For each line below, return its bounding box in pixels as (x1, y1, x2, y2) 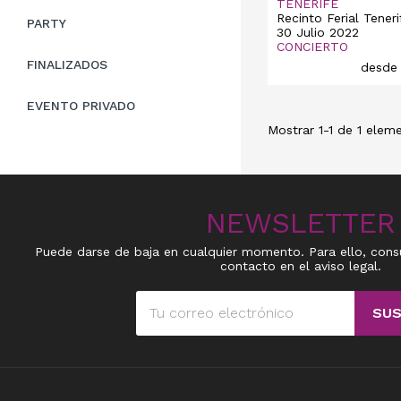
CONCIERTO (276, 38, 348, 54)
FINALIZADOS (27, 57, 107, 72)
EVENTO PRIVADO (27, 98, 135, 113)
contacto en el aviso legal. (220, 258, 381, 273)
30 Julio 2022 (276, 24, 359, 39)
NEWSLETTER (206, 205, 396, 240)
